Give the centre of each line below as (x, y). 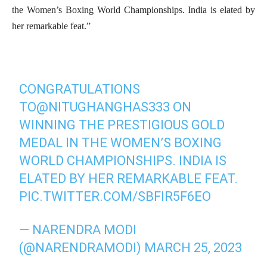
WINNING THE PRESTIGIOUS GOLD (122, 125)
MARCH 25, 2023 (193, 247)
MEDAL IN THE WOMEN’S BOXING (121, 142)
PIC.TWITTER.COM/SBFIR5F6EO (115, 196)
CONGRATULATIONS (80, 89)
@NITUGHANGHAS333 (103, 107)
